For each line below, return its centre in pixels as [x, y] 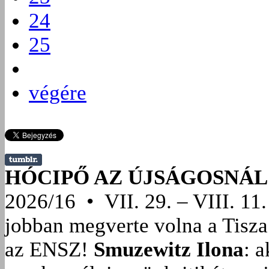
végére [58, 92]
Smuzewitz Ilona [169, 249]
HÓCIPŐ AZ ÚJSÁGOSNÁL [136, 177]
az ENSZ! [47, 249]
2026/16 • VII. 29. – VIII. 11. [136, 201]
